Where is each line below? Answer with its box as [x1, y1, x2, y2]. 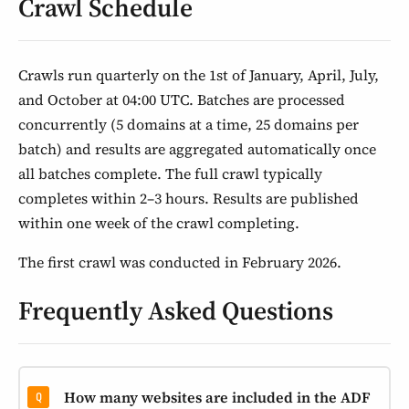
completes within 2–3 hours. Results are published [18, 188, 359, 208]
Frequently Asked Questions [18, 293, 333, 328]
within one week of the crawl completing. [18, 213, 299, 233]
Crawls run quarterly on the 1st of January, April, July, [18, 65, 379, 85]
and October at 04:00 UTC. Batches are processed [18, 89, 345, 110]
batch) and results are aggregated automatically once [18, 139, 376, 159]
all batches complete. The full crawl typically [18, 163, 322, 184]
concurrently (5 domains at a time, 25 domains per [18, 114, 359, 134]
